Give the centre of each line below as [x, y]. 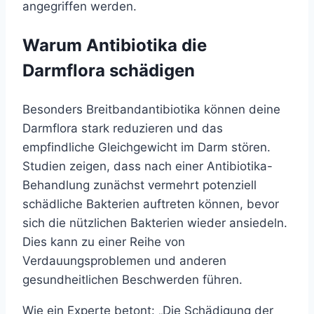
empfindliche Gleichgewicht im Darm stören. [146, 148]
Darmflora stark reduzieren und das [123, 129]
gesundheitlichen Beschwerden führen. [132, 280]
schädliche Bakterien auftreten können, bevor [151, 204]
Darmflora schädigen [109, 71]
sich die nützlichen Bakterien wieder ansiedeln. [155, 223]
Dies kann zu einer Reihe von [104, 242]
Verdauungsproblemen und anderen [124, 261]
